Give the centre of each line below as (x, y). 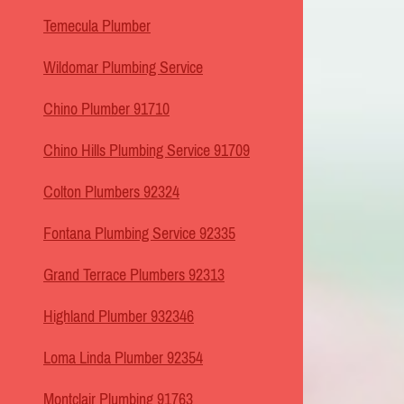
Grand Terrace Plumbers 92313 (134, 275)
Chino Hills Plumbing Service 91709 (147, 151)
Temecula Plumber (97, 27)
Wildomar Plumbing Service (123, 68)
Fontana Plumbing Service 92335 (139, 234)
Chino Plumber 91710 (106, 110)
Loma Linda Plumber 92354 (123, 358)
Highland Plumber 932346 (119, 317)
